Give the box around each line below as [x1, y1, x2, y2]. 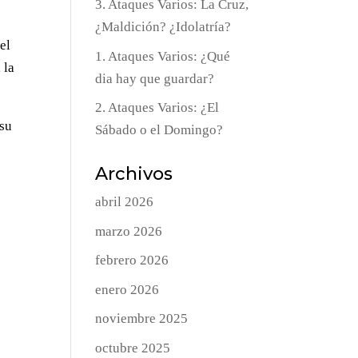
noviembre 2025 [95, 311, 189, 327]
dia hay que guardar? [95, 70, 215, 86]
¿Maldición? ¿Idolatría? [95, 19, 232, 35]
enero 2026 [95, 281, 160, 297]
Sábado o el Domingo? [95, 122, 224, 138]
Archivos [95, 163, 173, 185]
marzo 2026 [95, 223, 163, 239]
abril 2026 [95, 194, 154, 210]
